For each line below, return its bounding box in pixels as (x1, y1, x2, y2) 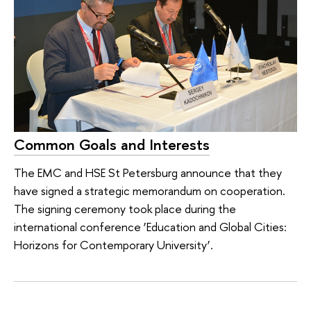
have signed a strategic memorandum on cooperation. (14, 182, 285, 199)
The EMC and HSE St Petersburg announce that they (14, 164, 282, 180)
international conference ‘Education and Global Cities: (14, 218, 287, 235)
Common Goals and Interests (14, 134, 210, 155)
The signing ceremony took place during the (14, 200, 236, 217)
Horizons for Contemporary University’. (14, 236, 213, 253)
